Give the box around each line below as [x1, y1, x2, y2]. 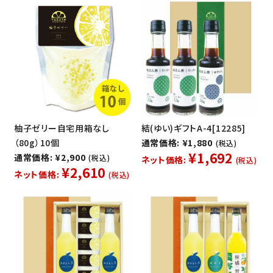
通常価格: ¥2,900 [14, 151, 86, 163]
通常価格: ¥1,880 [141, 136, 213, 149]
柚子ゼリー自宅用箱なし [14, 121, 110, 134]
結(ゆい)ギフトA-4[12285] [141, 121, 246, 134]
